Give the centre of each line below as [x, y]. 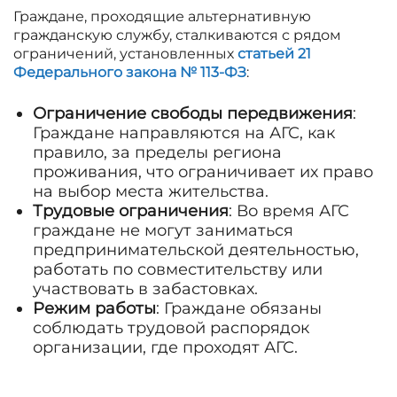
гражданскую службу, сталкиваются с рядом [177, 35]
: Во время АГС [289, 211]
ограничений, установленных [125, 54]
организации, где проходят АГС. [165, 347]
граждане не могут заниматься [163, 230]
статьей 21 [274, 54]
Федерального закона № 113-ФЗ [130, 72]
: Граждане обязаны [239, 308]
